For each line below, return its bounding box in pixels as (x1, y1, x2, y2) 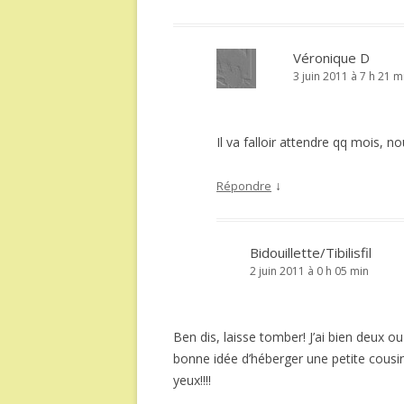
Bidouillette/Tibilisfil (250, 243, 372, 262)
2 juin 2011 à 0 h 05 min (250, 263, 369, 279)
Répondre (216, 178, 271, 194)
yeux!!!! (173, 372, 211, 389)
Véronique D (293, 49, 370, 67)
